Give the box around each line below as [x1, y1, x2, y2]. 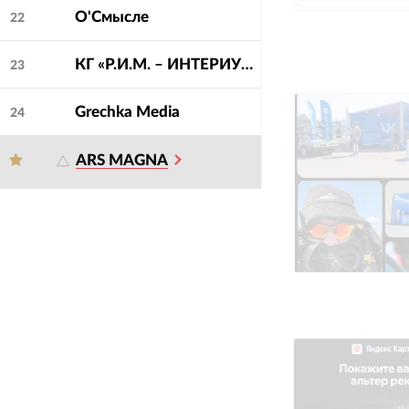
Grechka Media [74, 104, 180, 121]
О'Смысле [74, 9, 149, 26]
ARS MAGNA [75, 152, 168, 169]
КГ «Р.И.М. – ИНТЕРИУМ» [240, 57, 253, 73]
